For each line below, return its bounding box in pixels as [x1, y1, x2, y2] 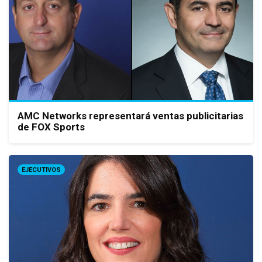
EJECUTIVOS [22, 166, 61, 174]
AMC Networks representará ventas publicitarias [18, 109, 243, 122]
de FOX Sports [18, 120, 85, 133]
